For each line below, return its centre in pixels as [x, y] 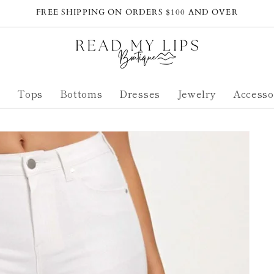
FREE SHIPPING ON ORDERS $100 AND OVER [137, 12]
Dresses [140, 93]
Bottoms [81, 93]
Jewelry [197, 93]
